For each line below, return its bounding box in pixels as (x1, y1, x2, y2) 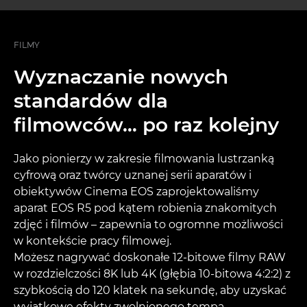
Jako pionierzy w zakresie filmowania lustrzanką (14, 152, 274, 166)
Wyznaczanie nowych (14, 65, 228, 89)
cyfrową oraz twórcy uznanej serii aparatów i (14, 169, 251, 182)
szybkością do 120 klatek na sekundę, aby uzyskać (14, 284, 286, 297)
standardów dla (14, 89, 168, 113)
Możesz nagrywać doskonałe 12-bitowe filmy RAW (14, 251, 286, 265)
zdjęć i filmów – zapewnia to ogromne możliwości (14, 218, 283, 232)
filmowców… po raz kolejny (14, 113, 279, 137)
